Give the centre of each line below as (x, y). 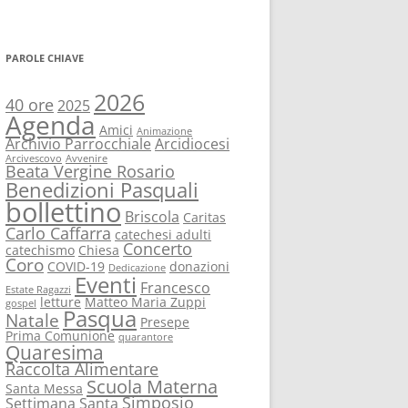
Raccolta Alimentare (82, 369)
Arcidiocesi (192, 144)
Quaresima (55, 352)
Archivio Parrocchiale (78, 144)
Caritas (204, 217)
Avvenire (87, 158)
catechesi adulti (163, 235)
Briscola (152, 217)
